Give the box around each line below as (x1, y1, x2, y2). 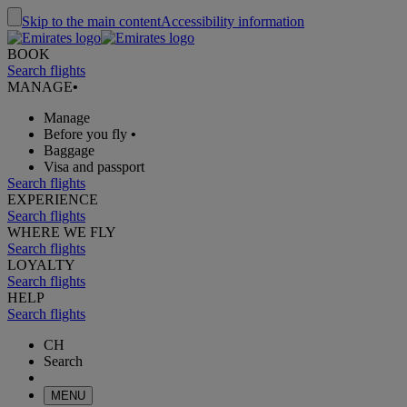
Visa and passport (44, 159, 144, 174)
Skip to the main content (22, 14, 161, 29)
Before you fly (44, 126, 127, 142)
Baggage (44, 143, 94, 158)
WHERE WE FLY (7, 224, 116, 240)
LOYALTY (7, 257, 75, 273)
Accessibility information (161, 14, 304, 29)
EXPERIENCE (7, 192, 98, 207)
